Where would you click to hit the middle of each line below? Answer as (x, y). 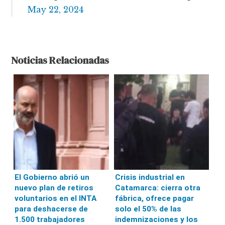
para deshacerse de (51, 209)
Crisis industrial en (150, 177)
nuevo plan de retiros (54, 188)
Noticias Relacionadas (60, 61)
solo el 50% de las (148, 209)
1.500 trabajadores (50, 219)
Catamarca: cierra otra (157, 188)
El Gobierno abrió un (52, 177)
